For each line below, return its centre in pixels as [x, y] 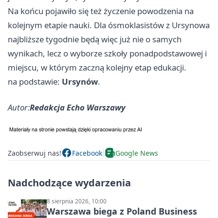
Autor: [19, 108]
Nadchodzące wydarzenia [69, 183]
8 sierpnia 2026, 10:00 [77, 201]
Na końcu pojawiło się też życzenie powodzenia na [101, 11]
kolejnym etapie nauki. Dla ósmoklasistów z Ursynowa [109, 25]
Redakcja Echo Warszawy [78, 108]
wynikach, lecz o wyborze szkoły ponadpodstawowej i [107, 54]
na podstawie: [35, 82]
